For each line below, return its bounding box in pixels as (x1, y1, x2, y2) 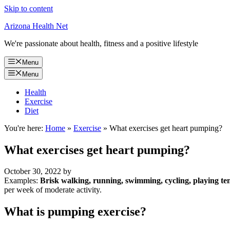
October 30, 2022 (4, 167, 61, 176)
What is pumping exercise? (4, 205, 146, 219)
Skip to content (4, 4, 53, 13)
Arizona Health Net (4, 22, 68, 30)
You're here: (4, 123, 43, 132)
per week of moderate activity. (4, 185, 102, 195)
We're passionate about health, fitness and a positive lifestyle (4, 39, 198, 48)
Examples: (4, 176, 40, 185)
